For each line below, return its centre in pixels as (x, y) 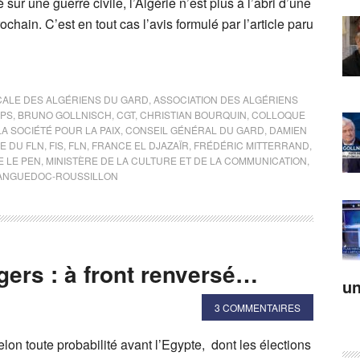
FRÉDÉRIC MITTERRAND (252, 145)
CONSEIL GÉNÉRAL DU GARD (195, 130)
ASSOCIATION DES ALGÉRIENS (226, 99)
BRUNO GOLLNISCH (65, 115)
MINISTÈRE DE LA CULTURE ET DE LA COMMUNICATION (176, 160)
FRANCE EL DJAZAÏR (140, 145)
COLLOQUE (278, 115)
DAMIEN (288, 130)
